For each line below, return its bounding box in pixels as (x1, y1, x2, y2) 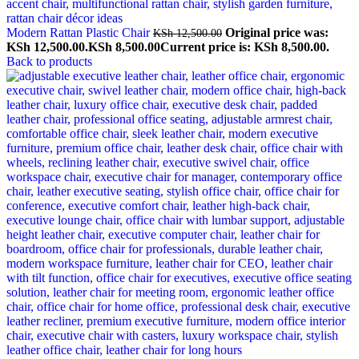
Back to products (6, 54, 92, 68)
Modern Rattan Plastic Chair (6, 26, 153, 39)
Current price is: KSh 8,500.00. (160, 40, 329, 54)
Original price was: (225, 26, 329, 39)
